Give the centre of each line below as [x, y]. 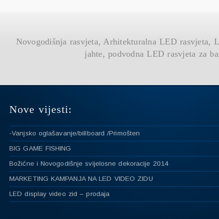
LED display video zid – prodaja [60, 194]
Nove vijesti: [41, 109]
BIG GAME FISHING [40, 149]
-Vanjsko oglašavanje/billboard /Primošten [75, 133]
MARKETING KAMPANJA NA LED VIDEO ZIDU [81, 179]
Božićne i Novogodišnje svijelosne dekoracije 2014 [89, 164]
